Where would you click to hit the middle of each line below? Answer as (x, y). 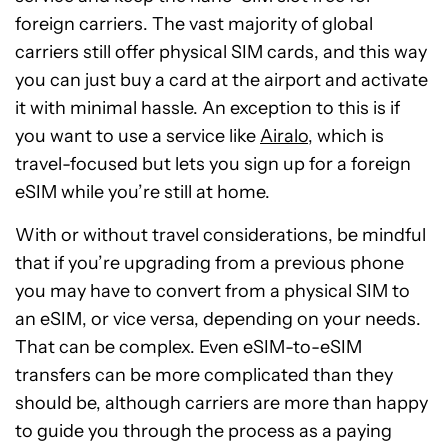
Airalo (284, 136)
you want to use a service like (137, 136)
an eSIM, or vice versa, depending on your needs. (218, 319)
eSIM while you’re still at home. (142, 192)
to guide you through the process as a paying (203, 431)
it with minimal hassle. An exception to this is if (207, 108)
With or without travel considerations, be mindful (220, 235)
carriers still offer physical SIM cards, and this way (221, 52)
